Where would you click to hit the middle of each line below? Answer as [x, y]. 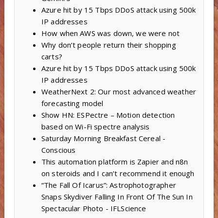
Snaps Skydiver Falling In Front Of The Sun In [117, 197]
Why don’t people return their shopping [109, 45]
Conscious [58, 150]
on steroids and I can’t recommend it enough [118, 173]
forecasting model [72, 103]
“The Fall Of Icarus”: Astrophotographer [109, 185]
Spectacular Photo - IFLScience [94, 209]
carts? [52, 57]
